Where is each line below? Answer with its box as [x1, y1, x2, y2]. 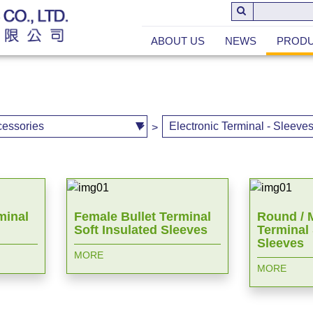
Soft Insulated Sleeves [74, 222, 208, 237]
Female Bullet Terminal [74, 209, 212, 224]
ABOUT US [150, 35, 205, 47]
